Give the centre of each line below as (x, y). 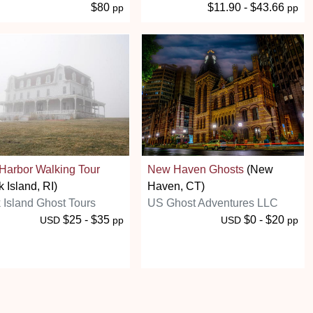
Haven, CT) (176, 186)
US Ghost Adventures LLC (213, 203)
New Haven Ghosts (196, 169)
